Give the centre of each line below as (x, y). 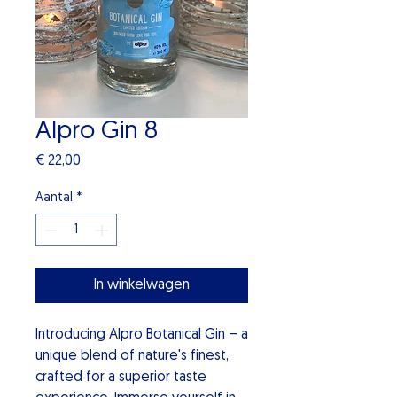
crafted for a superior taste (121, 377)
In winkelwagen (142, 285)
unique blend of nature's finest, (132, 356)
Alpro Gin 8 (97, 132)
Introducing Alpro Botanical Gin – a (142, 335)
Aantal (54, 198)
